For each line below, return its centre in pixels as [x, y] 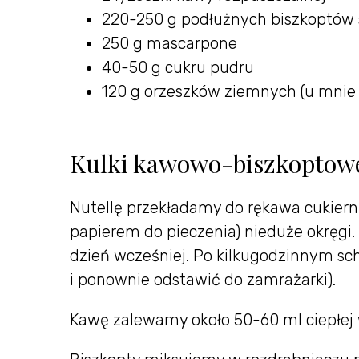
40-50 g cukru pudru [178, 68]
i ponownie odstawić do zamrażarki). [203, 280]
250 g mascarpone [169, 44]
